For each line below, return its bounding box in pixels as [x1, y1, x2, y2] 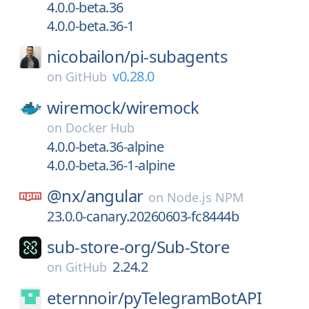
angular [86, 184, 143, 207]
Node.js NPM [167, 189, 244, 206]
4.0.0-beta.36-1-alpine [47, 156, 175, 175]
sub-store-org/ [47, 235, 157, 258]
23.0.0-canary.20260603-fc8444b [47, 207, 239, 226]
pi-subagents [130, 45, 228, 68]
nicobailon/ [47, 45, 130, 68]
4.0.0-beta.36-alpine [47, 137, 163, 156]
